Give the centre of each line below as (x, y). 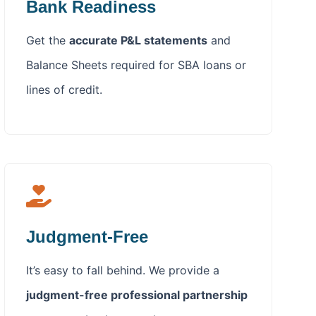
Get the (48, 41)
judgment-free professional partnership (137, 294)
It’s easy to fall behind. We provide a (123, 270)
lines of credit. (64, 90)
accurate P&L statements (138, 41)
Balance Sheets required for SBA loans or (136, 65)
